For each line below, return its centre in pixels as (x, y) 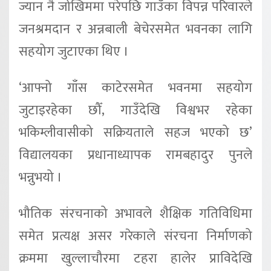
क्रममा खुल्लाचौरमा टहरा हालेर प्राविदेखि (135, 258)
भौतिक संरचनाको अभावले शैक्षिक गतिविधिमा (135, 214)
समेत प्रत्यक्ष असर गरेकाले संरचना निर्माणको (135, 236)
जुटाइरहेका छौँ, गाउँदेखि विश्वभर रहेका (135, 110)
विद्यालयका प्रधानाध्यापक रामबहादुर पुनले (135, 155)
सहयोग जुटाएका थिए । (74, 51)
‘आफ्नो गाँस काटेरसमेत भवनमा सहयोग (135, 88)
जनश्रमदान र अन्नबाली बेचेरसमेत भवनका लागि (135, 29)
